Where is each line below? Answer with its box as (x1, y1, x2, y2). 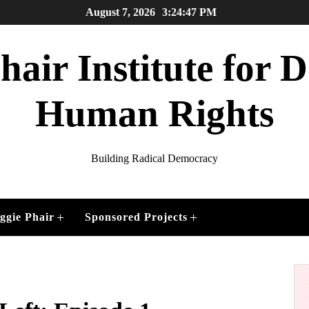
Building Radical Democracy (91, 152, 218, 164)
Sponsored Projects (85, 211, 188, 223)
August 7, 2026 (86, 6, 155, 18)
